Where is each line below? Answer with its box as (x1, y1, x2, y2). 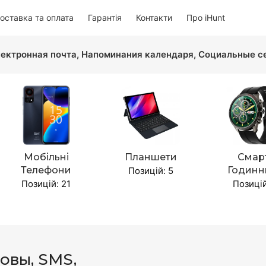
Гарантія (88, 12, 122, 23)
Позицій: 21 (21, 178, 71, 189)
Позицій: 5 (128, 165, 173, 176)
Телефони (21, 164, 72, 176)
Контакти (136, 12, 172, 23)
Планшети (124, 151, 177, 163)
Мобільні (23, 151, 69, 163)
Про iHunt (186, 12, 225, 23)
